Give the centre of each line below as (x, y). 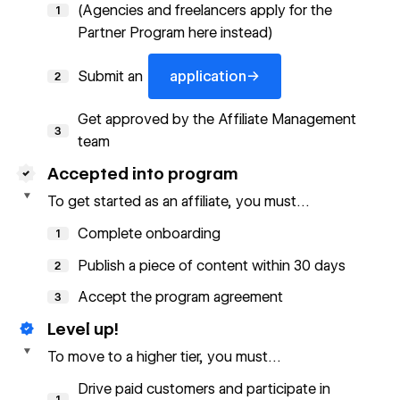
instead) (246, 33)
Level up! (83, 328)
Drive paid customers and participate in (204, 388)
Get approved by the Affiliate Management (217, 120)
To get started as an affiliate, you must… (178, 202)
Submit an (111, 76)
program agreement (220, 297)
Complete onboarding (150, 233)
